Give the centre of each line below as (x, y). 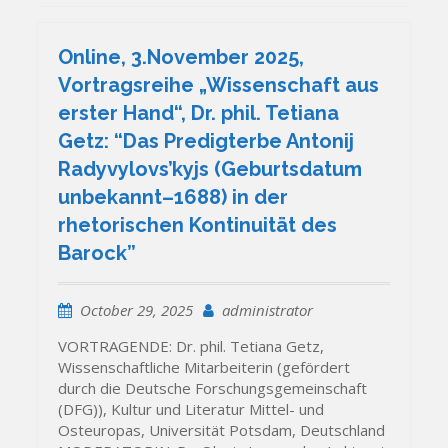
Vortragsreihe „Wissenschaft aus (219, 84)
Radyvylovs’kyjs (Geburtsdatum (210, 168)
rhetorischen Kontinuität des (198, 224)
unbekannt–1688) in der (173, 196)
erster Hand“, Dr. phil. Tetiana (199, 112)
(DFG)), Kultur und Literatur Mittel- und (191, 408)
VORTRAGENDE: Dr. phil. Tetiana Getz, (191, 345)
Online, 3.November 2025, (181, 56)
